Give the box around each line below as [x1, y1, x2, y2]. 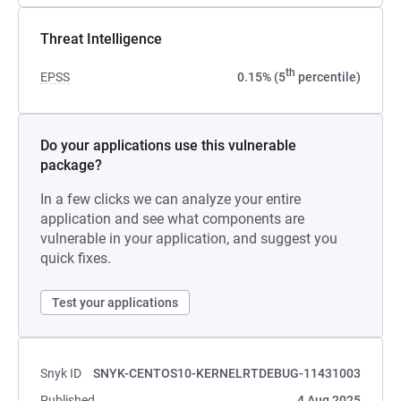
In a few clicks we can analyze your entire [40, 191, 301, 208]
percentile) [295, 70, 361, 84]
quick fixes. [40, 250, 111, 267]
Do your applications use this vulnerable [40, 137, 296, 154]
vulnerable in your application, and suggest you [40, 230, 337, 247]
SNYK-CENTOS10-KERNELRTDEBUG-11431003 [93, 366, 361, 380]
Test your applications [52, 295, 178, 310]
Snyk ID [40, 366, 81, 380]
